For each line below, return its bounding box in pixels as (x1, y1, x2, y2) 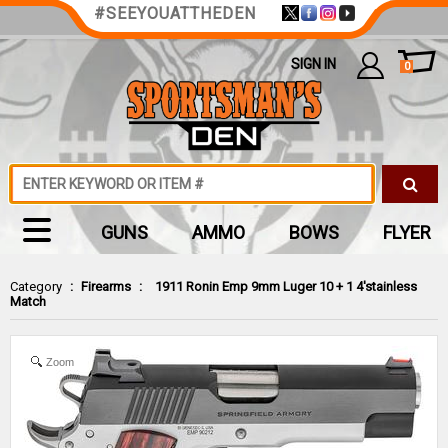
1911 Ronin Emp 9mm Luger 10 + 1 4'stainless (155, 279, 417, 294)
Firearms (81, 279, 131, 294)
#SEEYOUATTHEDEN (93, 4, 256, 23)
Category (10, 279, 62, 294)
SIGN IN (291, 56, 336, 72)
